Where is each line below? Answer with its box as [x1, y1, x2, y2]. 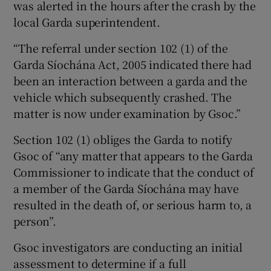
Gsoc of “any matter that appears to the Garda [13, 147, 253, 163]
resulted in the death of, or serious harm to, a [13, 196, 252, 212]
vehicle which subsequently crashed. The [13, 88, 232, 105]
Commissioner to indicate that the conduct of [13, 163, 254, 180]
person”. [13, 212, 56, 229]
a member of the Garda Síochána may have [13, 180, 239, 196]
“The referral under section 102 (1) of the [13, 39, 229, 56]
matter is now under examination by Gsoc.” [13, 105, 241, 121]
